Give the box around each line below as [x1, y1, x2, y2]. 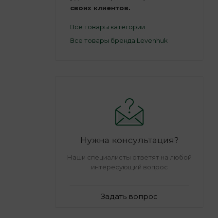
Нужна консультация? [80, 134, 179, 145]
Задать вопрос [101, 191, 158, 201]
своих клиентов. [70, 3, 130, 12]
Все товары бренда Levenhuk [70, 36, 168, 44]
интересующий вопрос [91, 163, 168, 171]
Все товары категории [70, 22, 145, 31]
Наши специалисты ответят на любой [67, 153, 192, 161]
